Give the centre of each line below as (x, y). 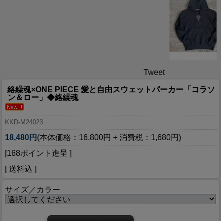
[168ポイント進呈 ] (38, 153)
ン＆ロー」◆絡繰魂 (43, 98)
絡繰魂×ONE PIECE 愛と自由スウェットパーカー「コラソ (111, 90)
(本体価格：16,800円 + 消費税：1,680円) (109, 138)
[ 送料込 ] (21, 169)
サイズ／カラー (33, 190)
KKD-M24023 (24, 122)
